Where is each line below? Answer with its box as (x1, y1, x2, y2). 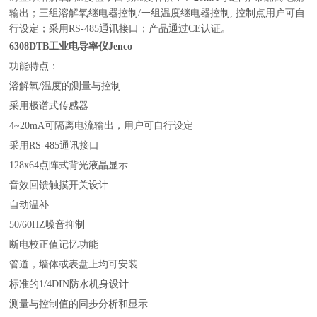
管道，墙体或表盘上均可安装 (9, 259, 139, 270)
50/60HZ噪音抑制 (9, 219, 86, 230)
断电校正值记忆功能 (9, 239, 99, 250)
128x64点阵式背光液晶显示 (9, 160, 129, 171)
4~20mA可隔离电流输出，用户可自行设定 (9, 120, 194, 131)
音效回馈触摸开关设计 (9, 180, 109, 190)
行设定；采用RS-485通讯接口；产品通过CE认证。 (9, 23, 231, 34)
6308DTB (9, 41, 50, 52)
